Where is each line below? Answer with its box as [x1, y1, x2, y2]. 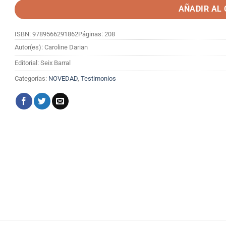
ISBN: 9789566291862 [15, 30, 78, 38]
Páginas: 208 [78, 30, 115, 38]
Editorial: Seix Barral [15, 59, 71, 67]
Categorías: [15, 75, 48, 83]
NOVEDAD [48, 75, 78, 83]
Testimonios [81, 75, 116, 83]
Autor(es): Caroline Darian [15, 43, 88, 51]
